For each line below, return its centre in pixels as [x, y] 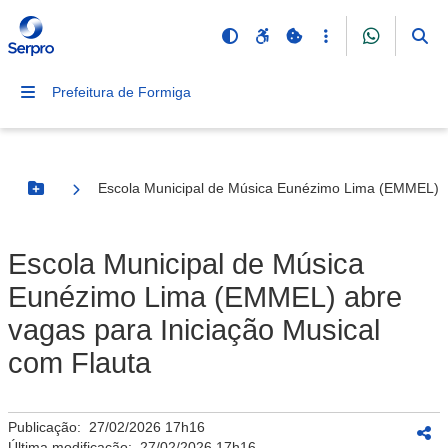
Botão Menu [76, 196]
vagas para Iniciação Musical [194, 330]
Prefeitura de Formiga [121, 92]
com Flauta [79, 363]
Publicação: [48, 427]
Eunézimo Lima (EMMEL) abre [205, 297]
